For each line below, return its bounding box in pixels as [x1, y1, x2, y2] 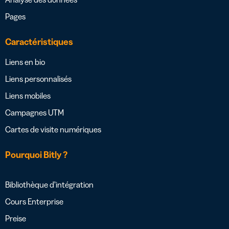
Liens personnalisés [5, 74, 72, 84]
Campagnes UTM [5, 107, 64, 118]
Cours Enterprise [5, 196, 63, 207]
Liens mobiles [5, 90, 51, 101]
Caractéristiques [5, 36, 73, 48]
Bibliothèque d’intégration [5, 179, 94, 190]
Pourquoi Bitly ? [5, 149, 67, 161]
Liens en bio [5, 57, 45, 67]
